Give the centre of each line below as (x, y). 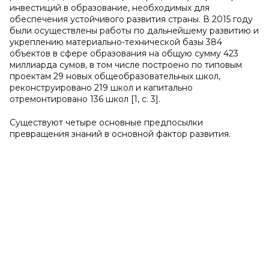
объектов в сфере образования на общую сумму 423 (124, 53)
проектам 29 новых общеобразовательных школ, (115, 76)
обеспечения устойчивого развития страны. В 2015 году (131, 19)
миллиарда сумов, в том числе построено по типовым (126, 65)
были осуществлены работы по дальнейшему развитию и (134, 31)
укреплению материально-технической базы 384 (116, 42)
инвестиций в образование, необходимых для (110, 8)
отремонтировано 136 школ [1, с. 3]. (85, 99)
